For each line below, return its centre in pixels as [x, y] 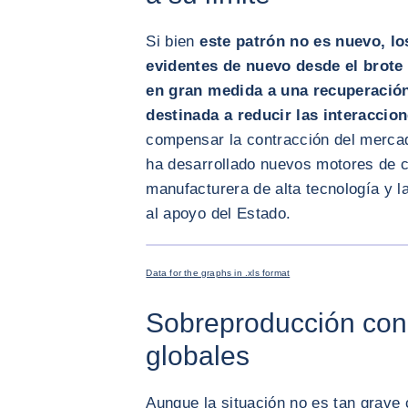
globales [198, 356]
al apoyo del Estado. [219, 214]
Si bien [173, 42]
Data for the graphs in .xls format [218, 273]
